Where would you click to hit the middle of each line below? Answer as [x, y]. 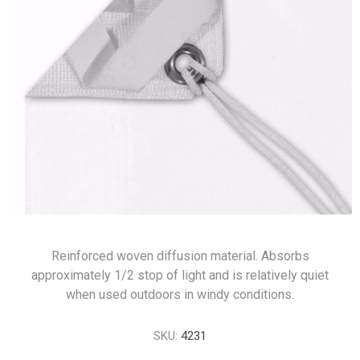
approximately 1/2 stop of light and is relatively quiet [180, 275]
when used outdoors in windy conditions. [180, 295]
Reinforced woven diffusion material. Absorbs [180, 256]
